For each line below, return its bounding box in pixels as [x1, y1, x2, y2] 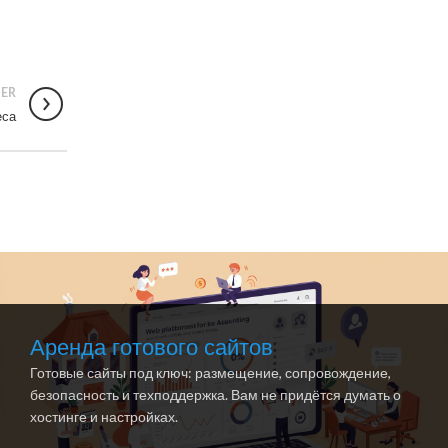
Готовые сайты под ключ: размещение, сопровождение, [29, 364, 391, 382]
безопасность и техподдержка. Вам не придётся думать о [29, 386, 401, 404]
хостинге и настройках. [29, 408, 178, 426]
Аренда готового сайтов [29, 332, 273, 364]
